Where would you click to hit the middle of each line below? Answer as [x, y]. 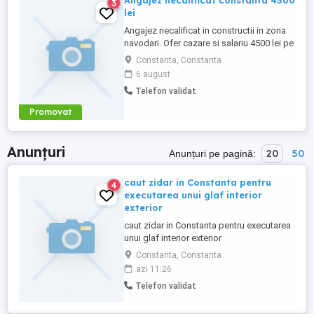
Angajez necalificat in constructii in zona [205, 30]
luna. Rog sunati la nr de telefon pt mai [201, 56]
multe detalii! [150, 68]
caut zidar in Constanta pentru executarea [207, 225]
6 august [153, 74]
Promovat [50, 112]
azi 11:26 [154, 269]
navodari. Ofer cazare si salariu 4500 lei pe [209, 43]
